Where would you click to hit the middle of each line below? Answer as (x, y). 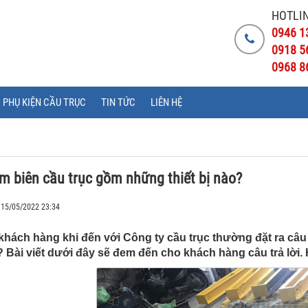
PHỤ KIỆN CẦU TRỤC (44, 102)
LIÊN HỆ (166, 102)
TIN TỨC (118, 102)
